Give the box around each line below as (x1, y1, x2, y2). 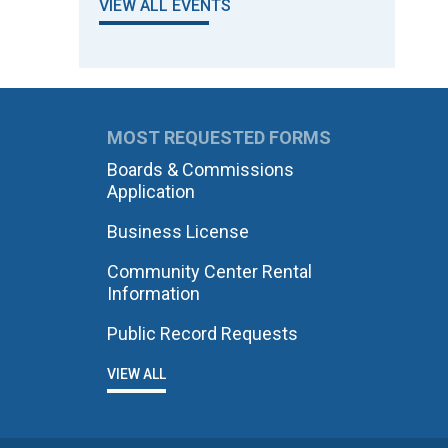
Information (106, 283, 200, 304)
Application (106, 181, 195, 202)
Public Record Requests (106, 323, 298, 344)
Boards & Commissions (106, 159, 294, 180)
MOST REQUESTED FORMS (106, 127, 331, 148)
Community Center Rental (106, 261, 312, 282)
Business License (106, 221, 249, 242)
